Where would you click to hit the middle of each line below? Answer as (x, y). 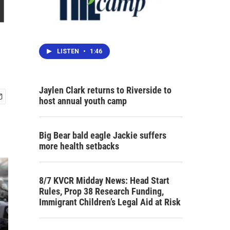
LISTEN (69, 51)
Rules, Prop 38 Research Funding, (101, 191)
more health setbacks (79, 146)
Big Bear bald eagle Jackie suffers (103, 135)
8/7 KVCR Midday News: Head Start (104, 180)
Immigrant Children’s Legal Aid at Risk (110, 202)
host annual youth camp (83, 101)
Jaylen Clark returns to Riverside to (105, 90)
